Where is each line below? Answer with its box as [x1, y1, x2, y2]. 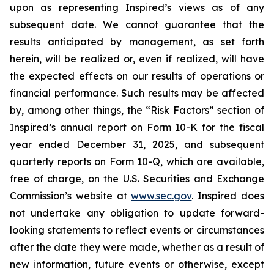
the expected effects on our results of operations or [10, 70, 264, 83]
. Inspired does [191, 190, 265, 202]
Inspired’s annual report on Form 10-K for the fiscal [10, 121, 264, 134]
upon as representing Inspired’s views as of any [10, 1, 264, 14]
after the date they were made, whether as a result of [10, 241, 264, 254]
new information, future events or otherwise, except [10, 258, 264, 271]
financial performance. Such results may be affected [10, 87, 264, 100]
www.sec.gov [131, 190, 192, 202]
